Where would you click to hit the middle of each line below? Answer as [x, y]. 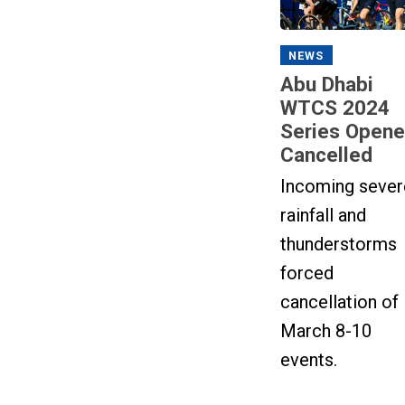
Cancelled [326, 154]
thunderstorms [338, 244]
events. [308, 359]
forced [306, 273]
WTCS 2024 [334, 107]
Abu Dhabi [326, 84]
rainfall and [323, 215]
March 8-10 [325, 330]
